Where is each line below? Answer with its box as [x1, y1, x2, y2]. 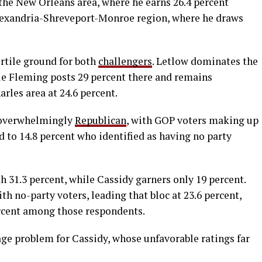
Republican [75, 113, 126, 127]
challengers [98, 54, 152, 68]
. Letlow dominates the [152, 54, 258, 68]
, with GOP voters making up [126, 113, 258, 127]
